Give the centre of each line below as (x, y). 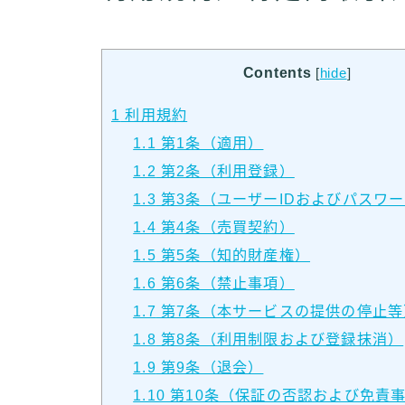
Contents (277, 72)
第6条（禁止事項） (225, 283)
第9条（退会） (210, 367)
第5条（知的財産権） (233, 255)
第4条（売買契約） (225, 227)
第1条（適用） (210, 143)
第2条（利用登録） (225, 171)
